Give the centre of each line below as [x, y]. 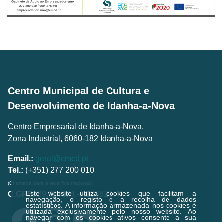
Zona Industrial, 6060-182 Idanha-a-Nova [80, 139]
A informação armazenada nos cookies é [131, 205]
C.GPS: [23, 194]
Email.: [21, 159]
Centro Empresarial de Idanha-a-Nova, [76, 127]
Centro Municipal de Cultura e [79, 91]
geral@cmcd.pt [62, 159]
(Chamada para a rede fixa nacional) [50, 183]
